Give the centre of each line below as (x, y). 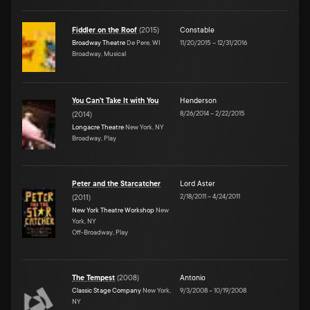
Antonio (193, 278)
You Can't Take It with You (115, 101)
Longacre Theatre (98, 127)
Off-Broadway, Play (100, 232)
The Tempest (93, 278)
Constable (197, 30)
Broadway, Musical (99, 53)
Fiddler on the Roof (104, 30)
